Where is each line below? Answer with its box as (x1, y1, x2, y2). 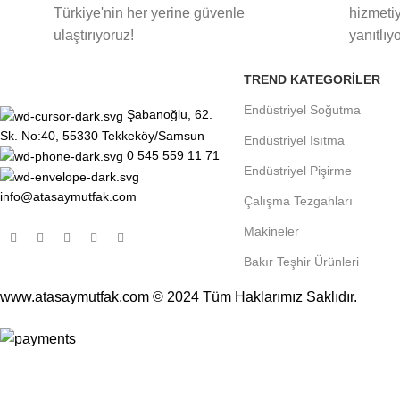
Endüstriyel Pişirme (243, 163, 352, 179)
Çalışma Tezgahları (243, 194, 353, 209)
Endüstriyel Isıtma (243, 133, 345, 148)
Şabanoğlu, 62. (127, 107, 212, 122)
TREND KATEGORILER (243, 72, 380, 87)
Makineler (243, 224, 299, 239)
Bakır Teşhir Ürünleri (243, 254, 359, 270)
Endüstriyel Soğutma (243, 103, 361, 118)
